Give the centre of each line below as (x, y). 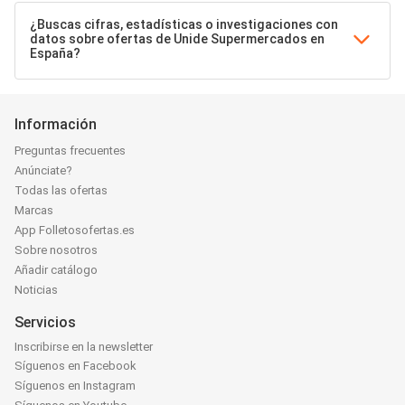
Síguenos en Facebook (75, 366)
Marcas (34, 210)
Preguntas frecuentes (70, 151)
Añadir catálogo (56, 270)
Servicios (45, 322)
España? (55, 53)
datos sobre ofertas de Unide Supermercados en (177, 39)
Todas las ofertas (61, 190)
